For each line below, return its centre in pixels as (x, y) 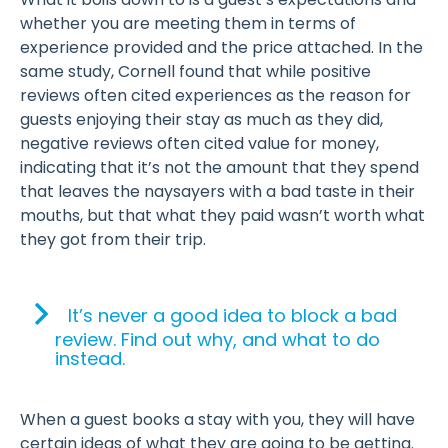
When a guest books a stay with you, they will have (217, 420)
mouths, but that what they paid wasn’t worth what (222, 216)
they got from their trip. (115, 240)
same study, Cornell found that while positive (195, 72)
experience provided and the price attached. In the (221, 48)
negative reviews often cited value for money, (199, 144)
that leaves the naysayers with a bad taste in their (217, 192)
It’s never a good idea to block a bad (232, 316)
